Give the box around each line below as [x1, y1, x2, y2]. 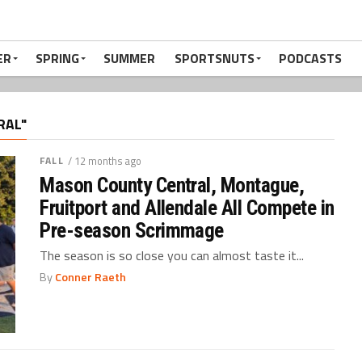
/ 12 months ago [67, 153, 141, 169]
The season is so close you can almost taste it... [40, 246, 305, 265]
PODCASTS [279, 48, 342, 68]
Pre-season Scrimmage [40, 218, 224, 242]
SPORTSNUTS [175, 48, 255, 68]
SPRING [36, 48, 79, 68]
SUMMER [103, 48, 155, 68]
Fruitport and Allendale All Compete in [40, 196, 335, 220]
